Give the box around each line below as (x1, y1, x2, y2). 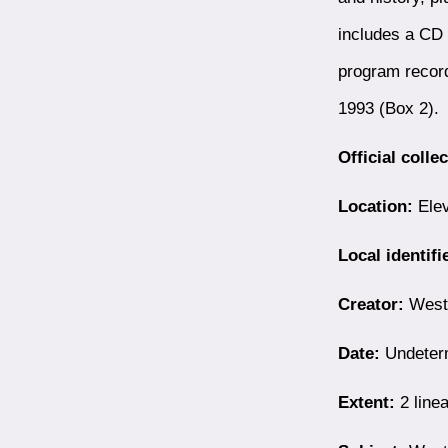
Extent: (337, 391, 395, 412)
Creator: (337, 293, 404, 314)
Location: (337, 195, 413, 216)
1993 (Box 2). (337, 97, 439, 118)
